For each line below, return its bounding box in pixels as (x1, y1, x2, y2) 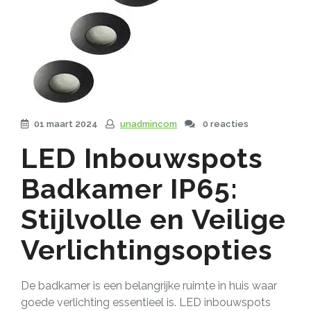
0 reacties (201, 118, 249, 129)
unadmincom (120, 118, 177, 129)
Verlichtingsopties (21, 233, 273, 266)
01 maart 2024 (34, 118, 98, 129)
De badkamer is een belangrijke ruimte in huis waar (21, 278, 277, 292)
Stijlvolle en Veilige (21, 202, 286, 235)
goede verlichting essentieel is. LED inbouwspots (21, 295, 271, 309)
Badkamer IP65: (21, 171, 238, 205)
